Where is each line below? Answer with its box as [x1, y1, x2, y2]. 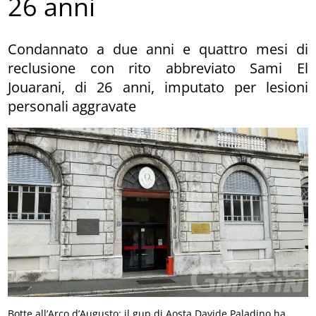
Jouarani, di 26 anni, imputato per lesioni [8, 77, 308, 97]
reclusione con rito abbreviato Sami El [8, 58, 308, 78]
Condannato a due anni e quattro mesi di [8, 39, 308, 59]
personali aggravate [8, 96, 137, 116]
